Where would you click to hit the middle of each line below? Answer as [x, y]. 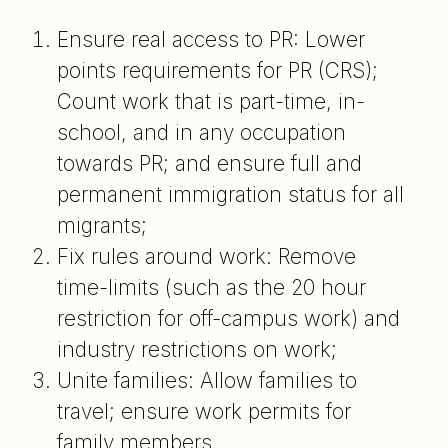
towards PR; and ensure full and [209, 163]
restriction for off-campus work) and [228, 318]
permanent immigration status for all [230, 194]
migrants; [101, 225]
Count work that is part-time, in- [210, 101]
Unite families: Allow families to [206, 380]
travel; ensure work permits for [203, 411]
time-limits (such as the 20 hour [211, 287]
